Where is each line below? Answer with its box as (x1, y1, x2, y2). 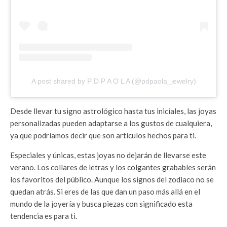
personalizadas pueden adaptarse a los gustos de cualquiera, (10, 119, 212, 128)
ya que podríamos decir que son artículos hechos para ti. (10, 131, 196, 140)
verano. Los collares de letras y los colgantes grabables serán (10, 163, 216, 172)
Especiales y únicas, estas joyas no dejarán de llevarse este (10, 150, 206, 160)
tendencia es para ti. (10, 211, 77, 221)
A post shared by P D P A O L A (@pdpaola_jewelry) (31, 77, 196, 86)
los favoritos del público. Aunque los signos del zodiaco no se (10, 175, 214, 184)
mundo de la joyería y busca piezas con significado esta (10, 199, 193, 209)
